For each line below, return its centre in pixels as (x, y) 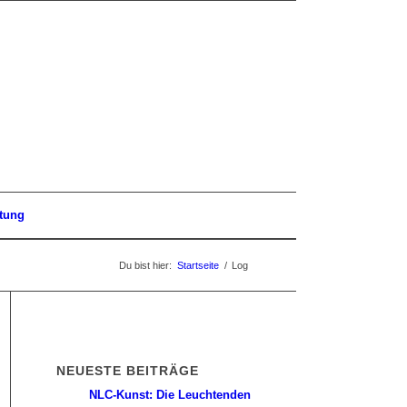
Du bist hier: (145, 265)
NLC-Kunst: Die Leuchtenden (169, 395)
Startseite (198, 265)
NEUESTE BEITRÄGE (127, 371)
